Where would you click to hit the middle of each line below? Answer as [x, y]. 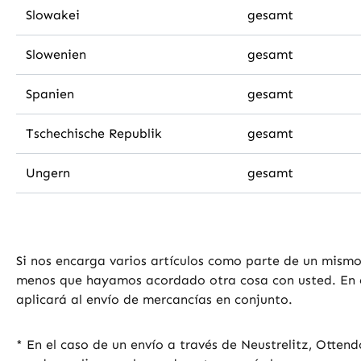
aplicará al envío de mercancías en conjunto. [154, 299]
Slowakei [53, 15]
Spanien [50, 94]
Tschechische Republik [94, 133]
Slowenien [56, 54]
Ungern [48, 173]
